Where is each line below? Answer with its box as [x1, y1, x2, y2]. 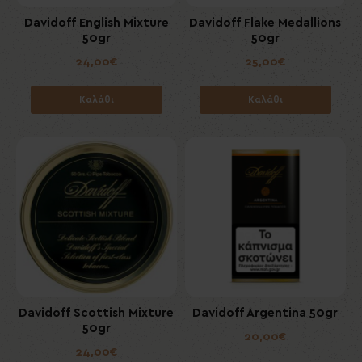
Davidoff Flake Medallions [189, 16, 342, 29]
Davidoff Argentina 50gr [192, 306, 339, 319]
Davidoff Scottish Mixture [19, 306, 175, 319]
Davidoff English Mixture [23, 16, 169, 29]
